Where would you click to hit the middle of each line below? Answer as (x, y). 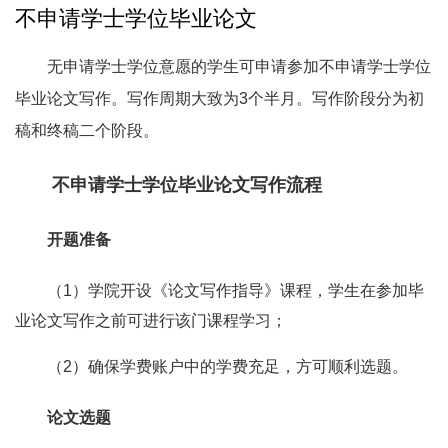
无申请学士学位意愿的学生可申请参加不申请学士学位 (239, 66)
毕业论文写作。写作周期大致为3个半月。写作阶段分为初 (219, 98)
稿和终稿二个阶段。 (87, 130)
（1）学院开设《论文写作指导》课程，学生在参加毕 (235, 291)
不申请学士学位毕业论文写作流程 (187, 184)
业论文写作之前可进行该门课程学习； (151, 321)
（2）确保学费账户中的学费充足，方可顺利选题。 (227, 367)
